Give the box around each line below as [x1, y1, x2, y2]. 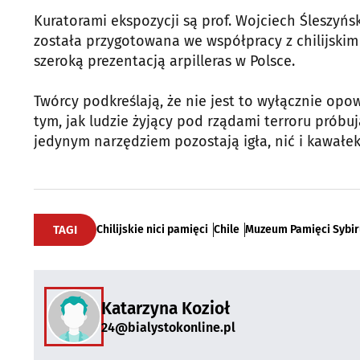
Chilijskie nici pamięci [96, 223, 208, 236]
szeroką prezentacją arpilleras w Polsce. [34, 52, 295, 70]
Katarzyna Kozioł [101, 297, 230, 319]
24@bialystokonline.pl [101, 319, 235, 335]
